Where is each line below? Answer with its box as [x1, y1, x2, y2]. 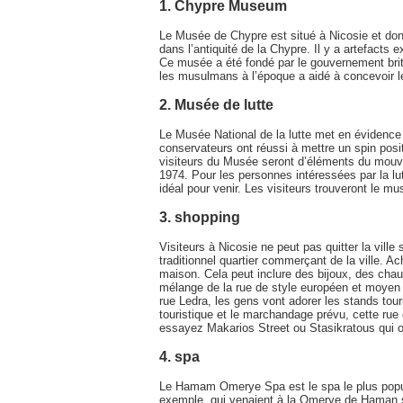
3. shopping [159, 209, 240, 225]
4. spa [159, 348, 200, 364]
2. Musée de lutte [159, 96, 273, 112]
